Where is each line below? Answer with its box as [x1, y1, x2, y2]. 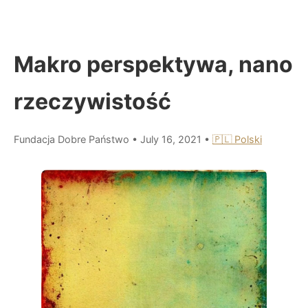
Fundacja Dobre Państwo [14, 133, 129, 145]
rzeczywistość [14, 87, 171, 115]
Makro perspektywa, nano [14, 50, 293, 78]
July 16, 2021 [140, 133, 204, 145]
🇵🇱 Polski [212, 133, 262, 145]
